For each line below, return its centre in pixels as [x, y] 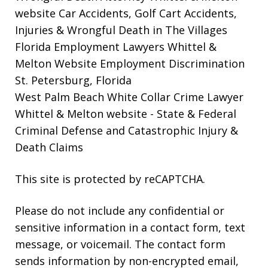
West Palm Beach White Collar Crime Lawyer [129, 97]
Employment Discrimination [171, 63]
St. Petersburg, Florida [73, 80]
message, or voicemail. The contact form [120, 244]
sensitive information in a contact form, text [130, 227]
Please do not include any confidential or [120, 210]
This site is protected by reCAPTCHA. [110, 179]
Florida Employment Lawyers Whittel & [116, 46]
